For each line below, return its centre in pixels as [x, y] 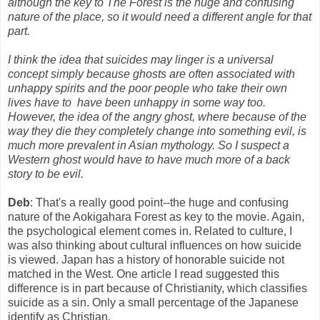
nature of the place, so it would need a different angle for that [160, 17]
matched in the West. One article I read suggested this [144, 274]
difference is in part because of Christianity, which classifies [157, 289]
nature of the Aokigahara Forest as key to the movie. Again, [156, 217]
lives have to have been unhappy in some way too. [137, 103]
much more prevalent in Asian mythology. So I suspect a [149, 146]
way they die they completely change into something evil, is [157, 131]
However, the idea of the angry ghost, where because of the [157, 117]
